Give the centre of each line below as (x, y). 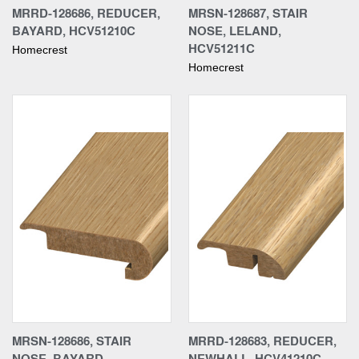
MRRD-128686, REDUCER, (86, 12)
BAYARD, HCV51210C (74, 30)
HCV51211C (221, 48)
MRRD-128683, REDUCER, (262, 340)
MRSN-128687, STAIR (248, 12)
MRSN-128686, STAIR (72, 340)
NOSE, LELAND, (234, 30)
